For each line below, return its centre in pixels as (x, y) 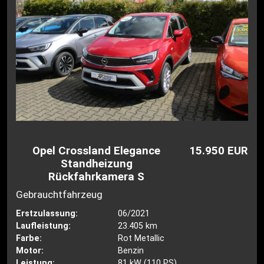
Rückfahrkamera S (97, 176)
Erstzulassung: (47, 214)
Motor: (30, 251)
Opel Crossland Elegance (97, 151)
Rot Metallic (141, 239)
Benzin (131, 251)
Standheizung (96, 164)
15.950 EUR (218, 151)
